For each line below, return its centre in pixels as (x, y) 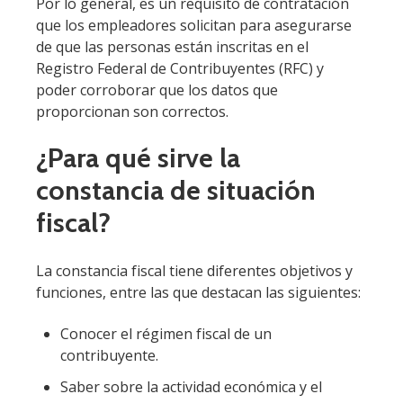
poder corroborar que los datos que (157, 90)
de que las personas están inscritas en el (172, 46)
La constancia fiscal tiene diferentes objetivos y (194, 270)
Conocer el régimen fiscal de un (166, 333)
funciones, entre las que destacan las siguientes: (198, 292)
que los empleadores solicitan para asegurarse (194, 25)
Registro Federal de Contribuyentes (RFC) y (180, 68)
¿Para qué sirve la (138, 158)
